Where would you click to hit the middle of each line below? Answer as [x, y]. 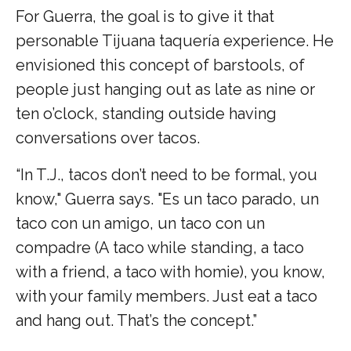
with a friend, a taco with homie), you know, [170, 271]
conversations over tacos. [108, 138]
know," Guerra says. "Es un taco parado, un [167, 199]
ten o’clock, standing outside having [146, 113]
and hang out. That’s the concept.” [136, 320]
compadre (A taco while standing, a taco [160, 247]
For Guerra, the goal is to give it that [145, 16]
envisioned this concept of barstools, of [160, 65]
